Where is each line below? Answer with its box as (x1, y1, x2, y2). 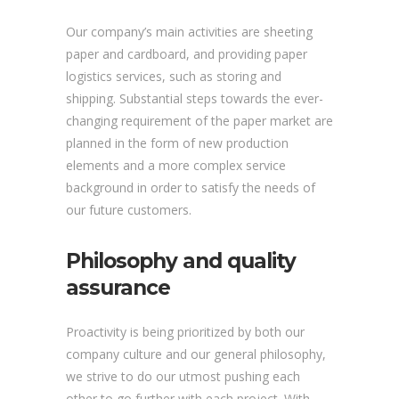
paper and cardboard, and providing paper (66, 45, 307, 62)
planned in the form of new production (66, 134, 289, 151)
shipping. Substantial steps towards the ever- (66, 89, 323, 107)
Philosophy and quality (66, 248, 296, 273)
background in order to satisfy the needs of (66, 178, 315, 196)
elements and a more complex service (66, 156, 286, 174)
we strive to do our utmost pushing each (66, 367, 300, 385)
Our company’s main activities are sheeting (66, 22, 313, 40)
